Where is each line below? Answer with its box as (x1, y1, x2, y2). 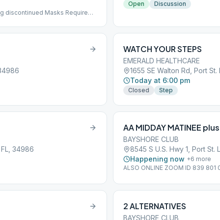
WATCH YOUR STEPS (123, 44, 202, 54)
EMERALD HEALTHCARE (123, 56, 200, 65)
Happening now (130, 155, 185, 163)
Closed (128, 86, 149, 94)
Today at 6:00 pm (130, 76, 190, 84)
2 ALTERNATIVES (123, 201, 186, 211)
